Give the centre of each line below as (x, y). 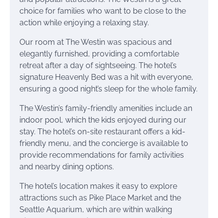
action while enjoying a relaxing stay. (84, 22)
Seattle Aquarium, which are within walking (96, 209)
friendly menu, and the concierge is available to (104, 143)
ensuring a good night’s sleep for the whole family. (109, 89)
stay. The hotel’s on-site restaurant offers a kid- (102, 131)
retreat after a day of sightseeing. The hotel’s (98, 65)
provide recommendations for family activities (102, 155)
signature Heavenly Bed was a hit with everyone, (106, 77)
